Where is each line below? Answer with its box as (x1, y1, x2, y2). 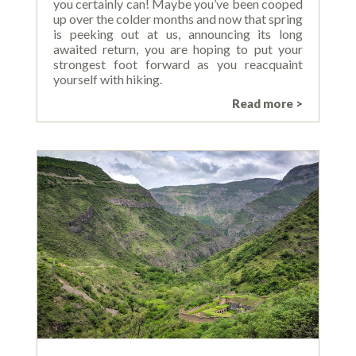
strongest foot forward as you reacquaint (52, 56, 304, 72)
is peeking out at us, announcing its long (52, 26, 304, 42)
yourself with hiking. (52, 72, 162, 87)
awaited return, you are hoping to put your (52, 41, 304, 57)
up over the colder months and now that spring (52, 11, 304, 27)
